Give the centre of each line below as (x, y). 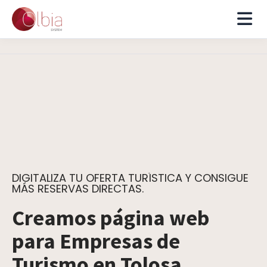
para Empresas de (96, 241)
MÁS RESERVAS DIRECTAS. (78, 189)
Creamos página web (111, 218)
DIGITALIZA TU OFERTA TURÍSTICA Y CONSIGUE (130, 178)
